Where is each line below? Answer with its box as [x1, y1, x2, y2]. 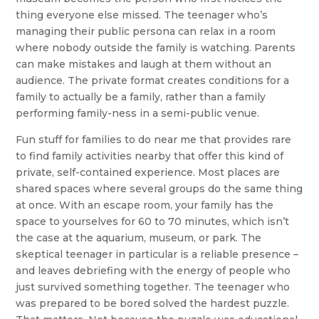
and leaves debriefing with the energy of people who [16, 264, 291, 278]
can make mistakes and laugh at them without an [16, 58, 272, 71]
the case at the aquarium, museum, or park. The [16, 231, 262, 245]
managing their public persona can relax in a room [16, 25, 276, 38]
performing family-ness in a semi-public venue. [16, 107, 260, 120]
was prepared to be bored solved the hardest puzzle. [16, 297, 290, 310]
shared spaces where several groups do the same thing [16, 182, 303, 196]
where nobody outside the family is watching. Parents [16, 41, 296, 55]
